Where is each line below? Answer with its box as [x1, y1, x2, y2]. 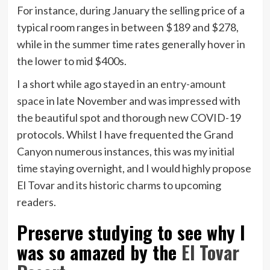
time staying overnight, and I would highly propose [16, 161, 251, 175]
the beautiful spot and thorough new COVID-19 [16, 110, 241, 124]
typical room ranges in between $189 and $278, [16, 20, 239, 34]
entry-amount [160, 77, 226, 90]
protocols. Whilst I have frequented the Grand [16, 127, 233, 141]
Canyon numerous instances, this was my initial [16, 144, 234, 158]
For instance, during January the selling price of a [16, 3, 245, 17]
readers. [16, 195, 56, 209]
